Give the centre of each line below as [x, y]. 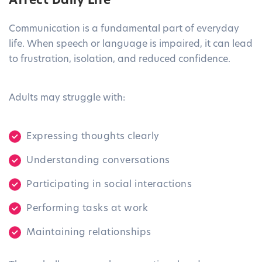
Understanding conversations [98, 161]
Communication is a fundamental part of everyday [124, 30]
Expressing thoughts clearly [93, 137]
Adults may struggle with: [67, 99]
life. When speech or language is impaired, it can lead [131, 45]
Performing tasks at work [87, 209]
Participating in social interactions [109, 185]
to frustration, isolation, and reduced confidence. [120, 60]
